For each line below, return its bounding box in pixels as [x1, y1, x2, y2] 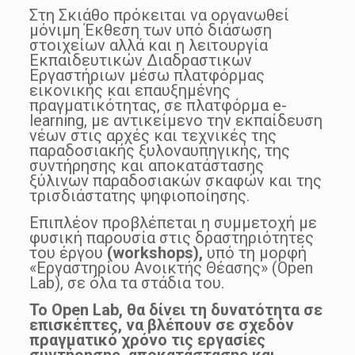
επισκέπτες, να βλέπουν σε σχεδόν [29, 315, 294, 334]
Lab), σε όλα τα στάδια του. [29, 273, 224, 292]
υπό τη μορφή [202, 242, 307, 262]
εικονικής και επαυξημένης [29, 80, 231, 100]
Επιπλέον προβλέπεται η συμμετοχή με [29, 212, 317, 232]
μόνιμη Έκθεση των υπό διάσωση [29, 20, 272, 40]
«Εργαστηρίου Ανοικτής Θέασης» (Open [29, 258, 313, 277]
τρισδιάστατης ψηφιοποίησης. [29, 185, 250, 205]
